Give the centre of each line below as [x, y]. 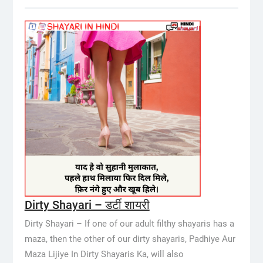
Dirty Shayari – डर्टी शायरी [87, 205]
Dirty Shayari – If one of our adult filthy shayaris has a [129, 224]
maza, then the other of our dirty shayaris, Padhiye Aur [130, 239]
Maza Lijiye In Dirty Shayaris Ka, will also [104, 254]
